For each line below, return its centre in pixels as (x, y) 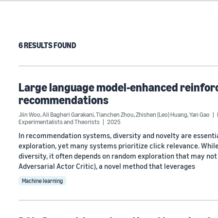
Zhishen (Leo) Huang (162, 114)
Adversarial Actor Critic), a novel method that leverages (107, 166)
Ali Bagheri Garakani (68, 114)
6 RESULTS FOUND (47, 45)
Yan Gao (200, 114)
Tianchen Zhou (115, 114)
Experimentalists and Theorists (59, 122)
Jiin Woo (29, 114)
